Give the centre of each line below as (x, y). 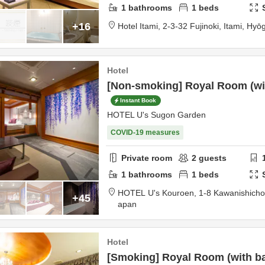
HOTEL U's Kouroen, (158, 193)
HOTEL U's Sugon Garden (156, 115)
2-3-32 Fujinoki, (193, 26)
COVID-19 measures (145, 132)
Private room (147, 158)
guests (212, 158)
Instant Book (138, 101)
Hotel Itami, (140, 26)
